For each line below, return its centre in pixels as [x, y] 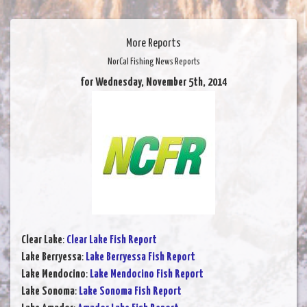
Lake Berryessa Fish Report [140, 257]
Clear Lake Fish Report [112, 240]
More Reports [153, 43]
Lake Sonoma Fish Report [130, 291]
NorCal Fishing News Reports [153, 62]
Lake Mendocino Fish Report [147, 274]
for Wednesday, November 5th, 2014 [153, 82]
